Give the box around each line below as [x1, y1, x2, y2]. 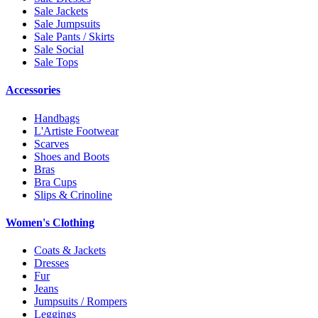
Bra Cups [34, 175, 77, 188]
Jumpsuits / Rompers [34, 295, 127, 308]
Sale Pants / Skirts [34, 31, 114, 43]
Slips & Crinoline [34, 188, 112, 201]
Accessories [6, 84, 60, 97]
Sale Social [34, 43, 84, 56]
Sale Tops [34, 56, 78, 69]
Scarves [34, 137, 69, 150]
